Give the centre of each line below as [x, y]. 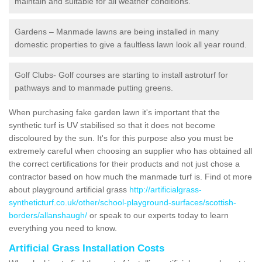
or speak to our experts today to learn [158, 215]
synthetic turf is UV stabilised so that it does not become [112, 125]
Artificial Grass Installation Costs [87, 248]
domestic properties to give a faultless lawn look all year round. [131, 44]
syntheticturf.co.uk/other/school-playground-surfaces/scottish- [123, 202]
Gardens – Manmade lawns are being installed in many [117, 31]
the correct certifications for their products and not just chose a [124, 163]
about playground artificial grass [69, 189]
